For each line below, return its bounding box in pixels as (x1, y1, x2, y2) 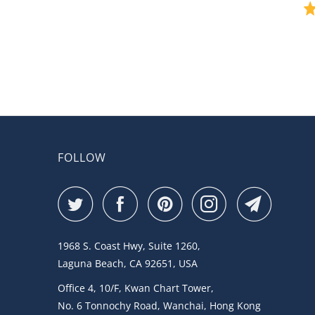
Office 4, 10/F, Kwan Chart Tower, (58, 281, 214, 295)
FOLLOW (58, 150, 106, 165)
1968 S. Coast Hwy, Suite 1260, (58, 239, 200, 252)
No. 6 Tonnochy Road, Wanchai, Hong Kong (58, 299, 261, 312)
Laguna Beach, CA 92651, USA (58, 257, 198, 270)
